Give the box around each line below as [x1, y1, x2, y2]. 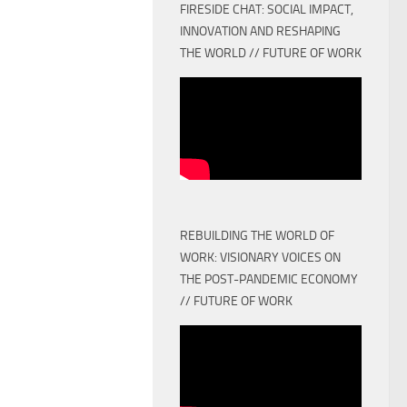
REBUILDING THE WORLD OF [180, 227, 334, 243]
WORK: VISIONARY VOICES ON [180, 249, 341, 265]
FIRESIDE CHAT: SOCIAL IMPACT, [180, 2, 353, 17]
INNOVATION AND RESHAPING [180, 24, 341, 39]
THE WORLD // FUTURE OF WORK [180, 45, 362, 61]
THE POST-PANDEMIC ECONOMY [180, 271, 358, 287]
